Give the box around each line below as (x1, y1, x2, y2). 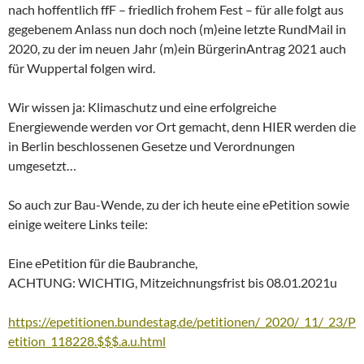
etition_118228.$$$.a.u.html (8, 332, 166, 349)
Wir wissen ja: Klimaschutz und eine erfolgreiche (8, 98, 276, 115)
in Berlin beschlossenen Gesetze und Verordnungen (8, 137, 295, 154)
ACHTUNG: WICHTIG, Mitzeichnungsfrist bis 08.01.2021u (8, 274, 337, 290)
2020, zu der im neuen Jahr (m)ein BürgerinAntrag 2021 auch (8, 40, 346, 56)
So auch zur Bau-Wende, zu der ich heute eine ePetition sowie (8, 196, 349, 212)
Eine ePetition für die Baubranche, (8, 254, 197, 271)
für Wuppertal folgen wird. (8, 59, 155, 76)
